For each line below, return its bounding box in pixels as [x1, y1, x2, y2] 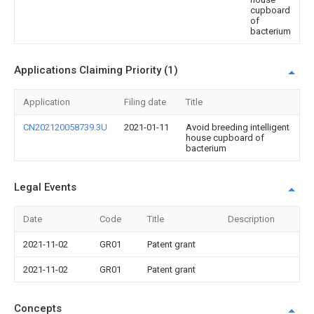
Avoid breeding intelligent [186, 122, 289, 132]
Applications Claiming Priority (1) [14, 64, 178, 76]
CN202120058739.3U [23, 122, 107, 132]
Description [228, 214, 275, 224]
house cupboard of [186, 132, 264, 143]
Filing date [124, 97, 166, 107]
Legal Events [14, 181, 76, 193]
